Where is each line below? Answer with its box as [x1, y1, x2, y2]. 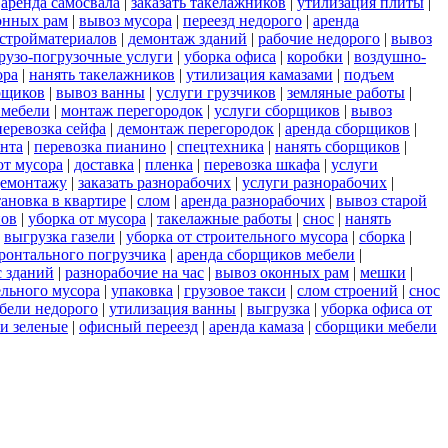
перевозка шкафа [204, 156, 320, 174]
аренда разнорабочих [181, 192, 325, 210]
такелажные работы [157, 210, 292, 228]
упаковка [111, 282, 173, 300]
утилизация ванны [109, 300, 236, 318]
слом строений [297, 282, 398, 300]
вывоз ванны [56, 84, 145, 102]
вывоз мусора [79, 12, 172, 30]
